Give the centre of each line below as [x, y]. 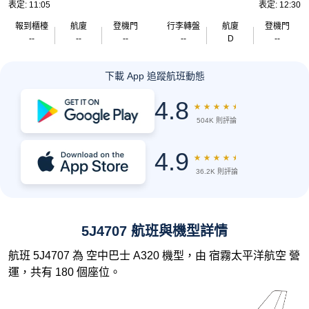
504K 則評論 [217, 120]
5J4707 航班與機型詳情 [154, 231]
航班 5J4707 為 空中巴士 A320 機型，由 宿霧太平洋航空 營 [154, 256]
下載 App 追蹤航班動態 [154, 76]
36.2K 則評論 [217, 171]
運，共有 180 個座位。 [64, 272]
